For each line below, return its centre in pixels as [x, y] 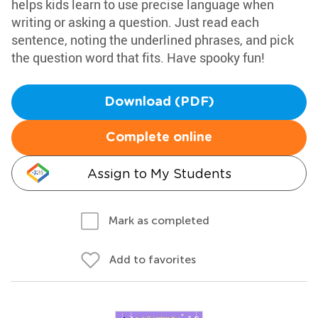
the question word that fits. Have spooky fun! [138, 57]
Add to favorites [153, 259]
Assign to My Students [159, 174]
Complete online [159, 138]
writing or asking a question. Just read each [135, 22]
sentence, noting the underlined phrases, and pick [153, 40]
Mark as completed [159, 220]
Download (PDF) [159, 102]
